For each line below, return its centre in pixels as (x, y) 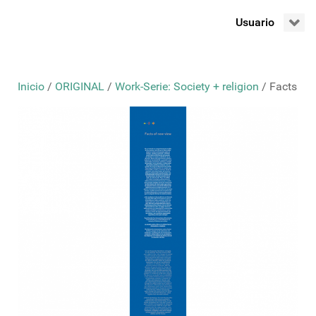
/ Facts (278, 87)
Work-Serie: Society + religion (187, 87)
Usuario (255, 23)
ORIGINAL (80, 87)
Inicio (31, 87)
